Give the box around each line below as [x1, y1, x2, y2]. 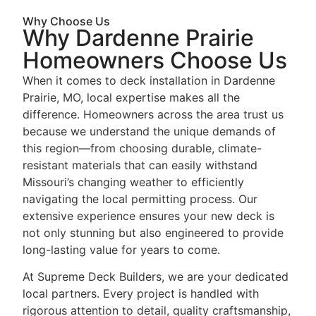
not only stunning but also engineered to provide [23, 225, 284, 240]
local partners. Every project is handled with [23, 286, 259, 300]
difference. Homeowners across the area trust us [23, 107, 284, 121]
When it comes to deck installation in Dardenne [23, 73, 275, 87]
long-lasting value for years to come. [23, 242, 220, 257]
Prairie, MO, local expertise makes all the [23, 90, 240, 104]
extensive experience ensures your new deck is [23, 208, 274, 223]
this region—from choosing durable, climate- [23, 140, 262, 155]
